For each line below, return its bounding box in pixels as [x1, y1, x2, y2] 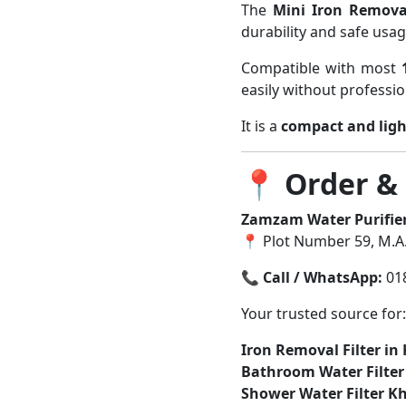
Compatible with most [240, 58, 401, 78]
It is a [240, 116, 281, 136]
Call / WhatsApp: [262, 267, 382, 287]
